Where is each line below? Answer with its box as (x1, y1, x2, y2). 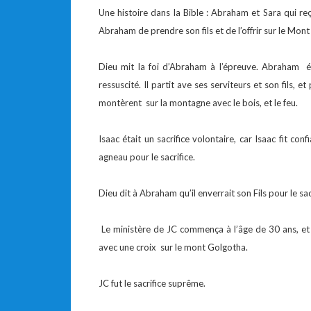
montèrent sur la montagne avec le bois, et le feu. (99, 97, 298, 108)
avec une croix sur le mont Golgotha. (99, 242, 248, 253)
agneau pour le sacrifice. (99, 151, 195, 162)
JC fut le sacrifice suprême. (99, 278, 205, 289)
